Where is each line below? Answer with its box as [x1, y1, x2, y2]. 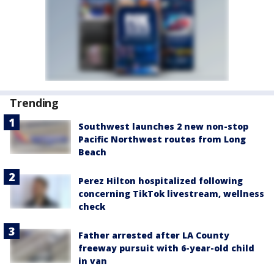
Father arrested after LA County [78, 229, 229, 241]
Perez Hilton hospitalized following [78, 174, 243, 187]
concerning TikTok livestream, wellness [78, 187, 264, 199]
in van [78, 254, 107, 267]
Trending [10, 95, 59, 110]
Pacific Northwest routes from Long [78, 133, 246, 145]
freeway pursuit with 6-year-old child [78, 242, 254, 254]
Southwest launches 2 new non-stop [78, 120, 248, 132]
